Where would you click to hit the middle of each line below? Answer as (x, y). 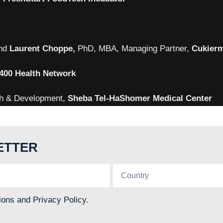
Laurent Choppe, (44, 49)
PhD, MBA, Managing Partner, (135, 49)
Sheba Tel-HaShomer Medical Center (140, 98)
